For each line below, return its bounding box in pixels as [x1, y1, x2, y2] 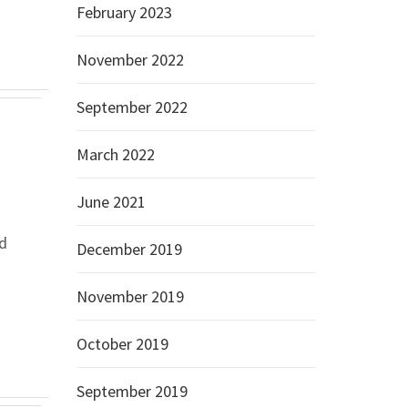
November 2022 [76, 49, 184, 70]
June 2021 [76, 191, 146, 212]
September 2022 [76, 97, 188, 117]
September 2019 [76, 381, 188, 402]
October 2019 [76, 333, 168, 354]
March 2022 [76, 144, 155, 165]
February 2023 [76, 2, 172, 23]
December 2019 [76, 239, 182, 260]
